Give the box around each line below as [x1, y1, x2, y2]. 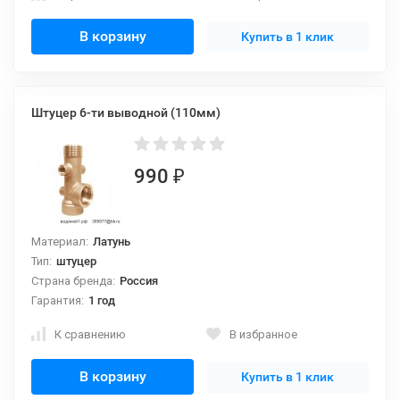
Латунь [93, 235, 131, 248]
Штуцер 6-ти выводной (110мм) [31, 105, 221, 120]
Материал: [31, 235, 88, 248]
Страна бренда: [31, 274, 115, 287]
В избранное [229, 327, 297, 341]
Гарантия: [31, 294, 84, 307]
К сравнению [54, 327, 126, 341]
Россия [120, 274, 159, 287]
